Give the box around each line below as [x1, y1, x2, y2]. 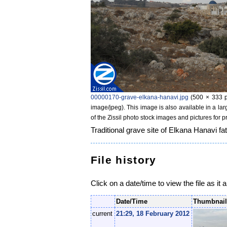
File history [90, 154, 157, 166]
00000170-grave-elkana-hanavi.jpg [90, 94, 188, 100]
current [92, 210, 113, 218]
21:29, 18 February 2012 [116, 210, 190, 218]
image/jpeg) [90, 104, 124, 110]
